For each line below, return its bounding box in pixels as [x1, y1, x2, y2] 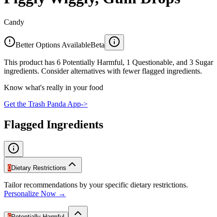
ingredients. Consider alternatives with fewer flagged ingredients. [4, 66, 202, 75]
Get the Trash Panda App [4, 99, 81, 108]
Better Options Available [15, 40, 91, 49]
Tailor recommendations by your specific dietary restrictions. [4, 180, 188, 189]
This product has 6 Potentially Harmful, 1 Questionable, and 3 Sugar [4, 58, 213, 66]
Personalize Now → [4, 189, 66, 198]
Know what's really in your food [4, 83, 103, 92]
